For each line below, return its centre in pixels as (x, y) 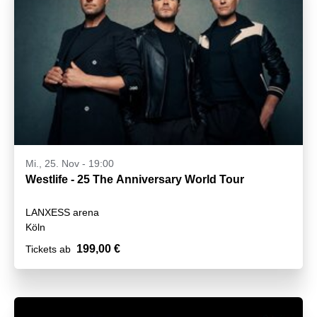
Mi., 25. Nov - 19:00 (70, 164)
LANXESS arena (62, 213)
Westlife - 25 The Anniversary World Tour (135, 180)
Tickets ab (48, 249)
